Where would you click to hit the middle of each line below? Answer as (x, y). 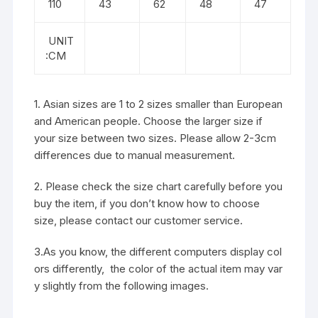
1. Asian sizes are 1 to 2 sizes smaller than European (159, 104)
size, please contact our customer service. (139, 220)
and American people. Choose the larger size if (149, 121)
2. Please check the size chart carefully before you (159, 186)
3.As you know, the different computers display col (158, 251)
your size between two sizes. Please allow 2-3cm (155, 138)
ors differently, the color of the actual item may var (159, 268)
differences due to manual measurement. (136, 155)
